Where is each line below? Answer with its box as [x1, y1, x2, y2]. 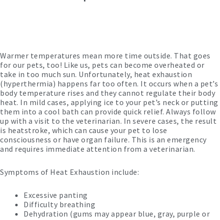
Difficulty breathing [24, 199, 95, 209]
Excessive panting [24, 190, 88, 200]
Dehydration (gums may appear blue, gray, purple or [24, 209, 210, 219]
